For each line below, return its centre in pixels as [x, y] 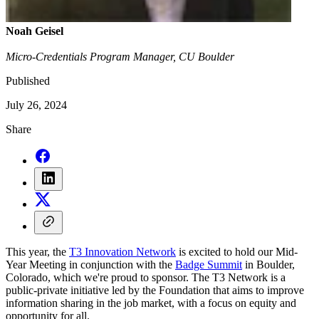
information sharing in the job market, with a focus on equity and [151, 303]
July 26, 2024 [36, 105]
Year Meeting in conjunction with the [90, 265]
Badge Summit [209, 265]
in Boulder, [268, 265]
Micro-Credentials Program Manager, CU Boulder [120, 57]
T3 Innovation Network [122, 252]
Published [28, 81]
